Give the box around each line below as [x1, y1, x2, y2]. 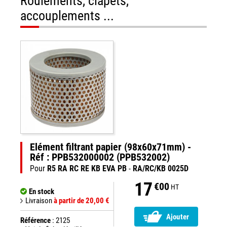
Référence [20, 216, 51, 225]
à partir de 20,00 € [54, 196, 109, 205]
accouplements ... [20, 8, 114, 23]
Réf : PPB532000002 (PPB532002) [30, 151, 170, 163]
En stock [29, 187, 54, 196]
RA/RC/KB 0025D [133, 164, 188, 173]
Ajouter [166, 212, 190, 222]
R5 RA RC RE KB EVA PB [47, 164, 127, 173]
